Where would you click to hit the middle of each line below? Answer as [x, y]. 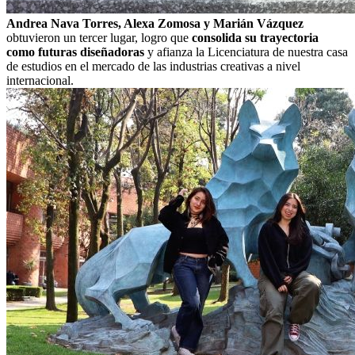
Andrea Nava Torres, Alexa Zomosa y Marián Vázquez [155, 23]
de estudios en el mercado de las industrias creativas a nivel [153, 66]
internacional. [40, 80]
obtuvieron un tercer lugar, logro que [99, 37]
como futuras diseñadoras [75, 52]
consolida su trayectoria [255, 37]
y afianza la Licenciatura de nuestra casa [246, 52]
